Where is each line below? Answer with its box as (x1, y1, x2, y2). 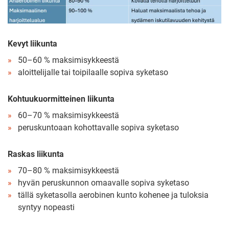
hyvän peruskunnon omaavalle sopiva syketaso (18, 177, 189, 188)
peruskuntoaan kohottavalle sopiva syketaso (18, 122, 179, 132)
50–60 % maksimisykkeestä (18, 55, 119, 65)
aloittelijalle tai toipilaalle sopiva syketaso (18, 67, 168, 77)
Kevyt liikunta (8, 38, 57, 49)
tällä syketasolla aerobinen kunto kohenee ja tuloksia (18, 190, 209, 200)
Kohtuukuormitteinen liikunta (8, 94, 114, 104)
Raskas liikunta (8, 149, 64, 159)
